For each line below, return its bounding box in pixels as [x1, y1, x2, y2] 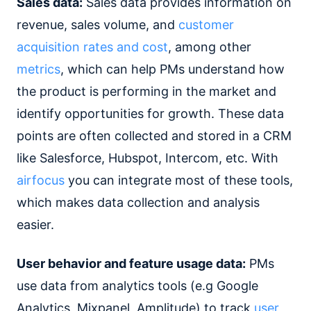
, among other [168, 40, 251, 55]
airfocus [17, 173, 65, 188]
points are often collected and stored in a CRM [17, 128, 292, 144]
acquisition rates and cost [17, 40, 168, 55]
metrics [17, 62, 60, 77]
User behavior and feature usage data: [17, 256, 246, 271]
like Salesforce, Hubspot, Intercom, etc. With [17, 151, 278, 166]
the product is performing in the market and [17, 84, 276, 99]
